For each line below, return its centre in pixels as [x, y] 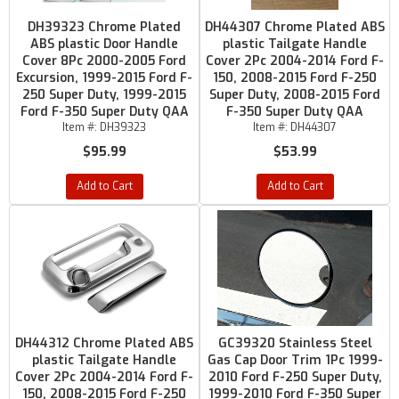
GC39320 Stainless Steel [295, 343]
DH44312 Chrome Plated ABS [104, 343]
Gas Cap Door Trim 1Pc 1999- [295, 360]
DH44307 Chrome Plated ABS [295, 27]
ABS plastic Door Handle [104, 44]
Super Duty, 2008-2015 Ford [295, 95]
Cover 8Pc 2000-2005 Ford [104, 61]
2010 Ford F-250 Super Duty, [295, 377]
